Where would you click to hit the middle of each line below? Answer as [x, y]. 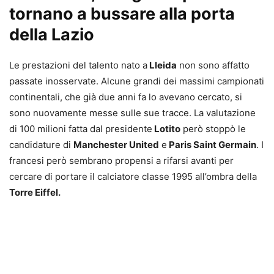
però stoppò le [213, 128]
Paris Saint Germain [212, 144]
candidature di [41, 144]
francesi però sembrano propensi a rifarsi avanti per [121, 160]
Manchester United [116, 144]
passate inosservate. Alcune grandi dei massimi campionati [137, 81]
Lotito [166, 128]
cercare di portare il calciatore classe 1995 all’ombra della [133, 176]
